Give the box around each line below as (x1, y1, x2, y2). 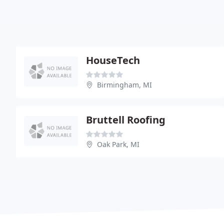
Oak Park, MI (97, 139, 139, 149)
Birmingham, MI (97, 79, 152, 89)
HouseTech (86, 53, 140, 67)
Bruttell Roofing (86, 112, 165, 126)
